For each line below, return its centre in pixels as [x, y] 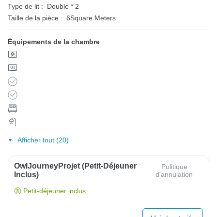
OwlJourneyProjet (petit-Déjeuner [75, 166]
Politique [174, 166]
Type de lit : [25, 7]
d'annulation [174, 174]
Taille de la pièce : [35, 18]
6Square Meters [91, 18]
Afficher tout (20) [43, 140]
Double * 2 [63, 7]
